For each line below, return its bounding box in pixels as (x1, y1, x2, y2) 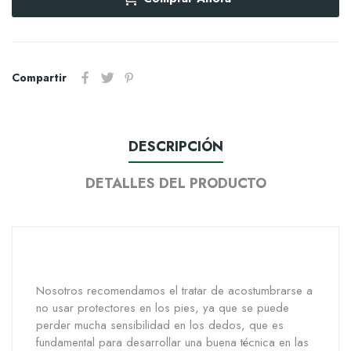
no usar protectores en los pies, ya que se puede (36, 299, 289, 317)
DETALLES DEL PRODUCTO (85, 173, 266, 194)
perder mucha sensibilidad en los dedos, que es (36, 317, 284, 335)
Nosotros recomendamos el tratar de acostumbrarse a (36, 282, 313, 300)
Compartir (12, 70, 67, 86)
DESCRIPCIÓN (128, 136, 223, 157)
